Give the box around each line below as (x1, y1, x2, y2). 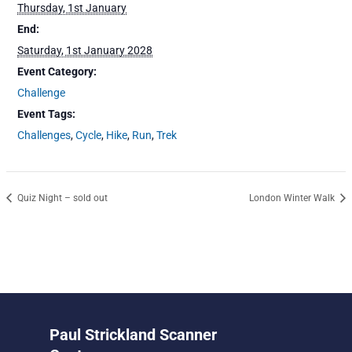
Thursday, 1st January (17, 2, 127, 15)
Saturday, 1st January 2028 (17, 44, 153, 57)
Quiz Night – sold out (14, 192, 108, 203)
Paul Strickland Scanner (49, 325, 217, 345)
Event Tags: (17, 108, 76, 121)
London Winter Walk (249, 192, 338, 203)
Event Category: (17, 65, 97, 79)
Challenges (17, 129, 71, 142)
